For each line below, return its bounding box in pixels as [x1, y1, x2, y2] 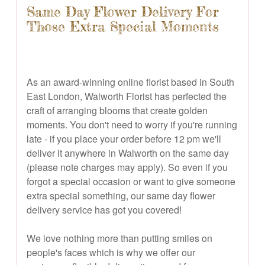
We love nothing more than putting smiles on [27, 231, 212, 245]
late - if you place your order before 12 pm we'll [27, 131, 221, 146]
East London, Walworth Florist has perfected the [27, 89, 227, 103]
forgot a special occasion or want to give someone [27, 174, 235, 188]
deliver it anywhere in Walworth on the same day [27, 146, 229, 160]
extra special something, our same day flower [27, 188, 215, 202]
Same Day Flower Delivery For [27, 3, 219, 20]
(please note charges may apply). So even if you [27, 160, 228, 174]
